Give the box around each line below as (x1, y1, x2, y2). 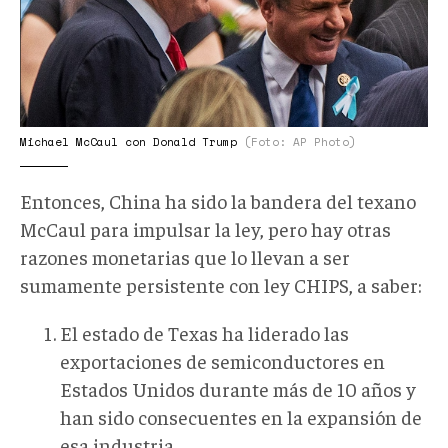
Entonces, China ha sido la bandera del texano (20, 187, 416, 213)
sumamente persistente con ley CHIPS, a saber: (20, 271, 422, 297)
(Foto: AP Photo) (244, 133, 356, 150)
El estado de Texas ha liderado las (60, 319, 349, 345)
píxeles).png (20, 311, 162, 356)
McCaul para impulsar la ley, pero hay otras (20, 215, 391, 241)
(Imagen (20, 171, 115, 216)
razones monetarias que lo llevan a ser (20, 243, 350, 269)
